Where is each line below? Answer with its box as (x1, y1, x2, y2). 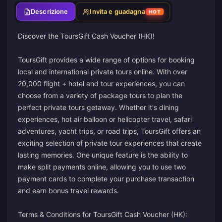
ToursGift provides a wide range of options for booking (18, 55, 195, 64)
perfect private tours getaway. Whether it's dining (18, 103, 179, 111)
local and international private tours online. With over (18, 67, 187, 76)
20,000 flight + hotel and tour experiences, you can (18, 79, 185, 88)
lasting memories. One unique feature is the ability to (18, 151, 188, 159)
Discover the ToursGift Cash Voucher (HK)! (18, 32, 155, 40)
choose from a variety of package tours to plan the (18, 91, 182, 100)
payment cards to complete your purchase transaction (18, 174, 194, 183)
